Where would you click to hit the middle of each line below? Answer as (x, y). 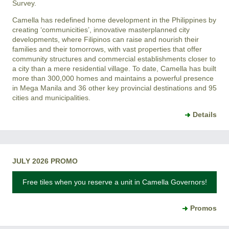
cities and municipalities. (51, 97)
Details (205, 114)
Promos (203, 208)
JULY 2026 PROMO (45, 161)
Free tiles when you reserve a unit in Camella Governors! (114, 182)
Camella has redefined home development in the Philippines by (114, 20)
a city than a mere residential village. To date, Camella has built (114, 68)
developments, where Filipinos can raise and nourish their (106, 39)
